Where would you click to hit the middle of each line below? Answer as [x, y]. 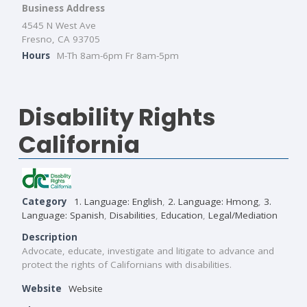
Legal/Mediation [243, 215]
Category [45, 201]
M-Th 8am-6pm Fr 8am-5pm [118, 55]
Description [50, 237]
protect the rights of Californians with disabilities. [127, 264]
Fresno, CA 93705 [61, 39]
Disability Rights [117, 117]
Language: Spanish [63, 215]
